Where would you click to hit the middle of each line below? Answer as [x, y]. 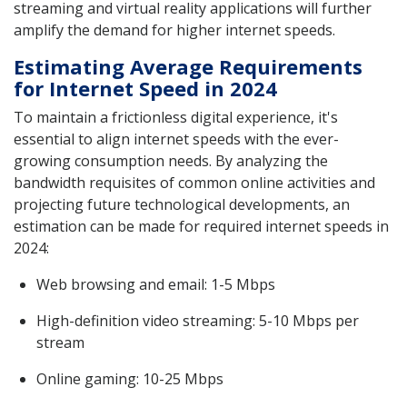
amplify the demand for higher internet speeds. [174, 30]
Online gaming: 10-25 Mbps [130, 378]
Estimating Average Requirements [188, 66]
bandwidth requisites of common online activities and [194, 182]
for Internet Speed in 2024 [145, 88]
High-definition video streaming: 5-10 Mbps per [198, 320]
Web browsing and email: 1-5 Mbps [156, 284]
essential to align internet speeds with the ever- [176, 139]
